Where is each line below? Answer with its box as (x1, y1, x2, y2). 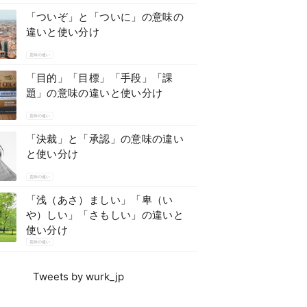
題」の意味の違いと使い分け (25, 86, 163, 99)
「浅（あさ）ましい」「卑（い (25, 193, 173, 206)
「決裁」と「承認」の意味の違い (25, 132, 184, 145)
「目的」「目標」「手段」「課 (25, 71, 173, 84)
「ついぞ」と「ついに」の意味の (25, 10, 184, 23)
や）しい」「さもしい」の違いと (25, 208, 184, 221)
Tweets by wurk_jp (32, 270, 124, 283)
